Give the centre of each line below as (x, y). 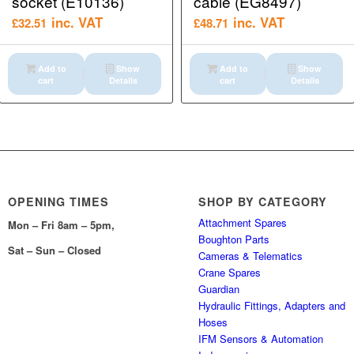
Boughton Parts (234, 239)
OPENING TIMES (59, 202)
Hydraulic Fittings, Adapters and (272, 306)
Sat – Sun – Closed (55, 250)
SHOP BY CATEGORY (263, 202)
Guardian (219, 289)
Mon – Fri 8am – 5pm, (62, 225)
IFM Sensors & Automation (261, 339)
